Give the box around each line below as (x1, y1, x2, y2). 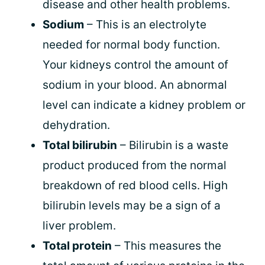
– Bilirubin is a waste (117, 138, 228, 152)
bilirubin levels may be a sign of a (43, 198, 221, 212)
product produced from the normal (43, 158, 227, 172)
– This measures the (112, 238, 221, 253)
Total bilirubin (43, 138, 117, 152)
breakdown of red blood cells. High (43, 178, 228, 192)
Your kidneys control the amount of (43, 57, 228, 72)
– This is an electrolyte (84, 17, 206, 31)
